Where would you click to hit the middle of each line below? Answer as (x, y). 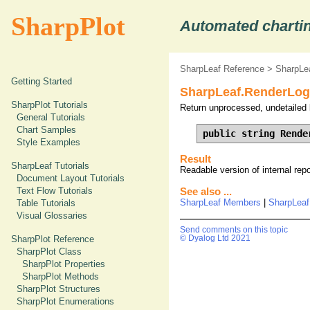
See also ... (206, 191)
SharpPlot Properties (64, 264)
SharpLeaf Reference (222, 69)
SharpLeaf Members (220, 202)
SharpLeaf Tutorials (50, 166)
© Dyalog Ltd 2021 (215, 238)
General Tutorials (51, 117)
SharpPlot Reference (53, 239)
